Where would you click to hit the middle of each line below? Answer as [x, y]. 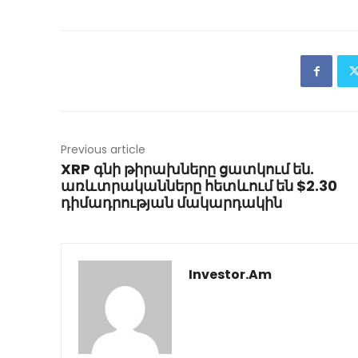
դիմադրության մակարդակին [171, 203]
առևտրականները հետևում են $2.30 [199, 186]
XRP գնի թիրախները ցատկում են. [187, 169]
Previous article [103, 150]
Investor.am [230, 275]
